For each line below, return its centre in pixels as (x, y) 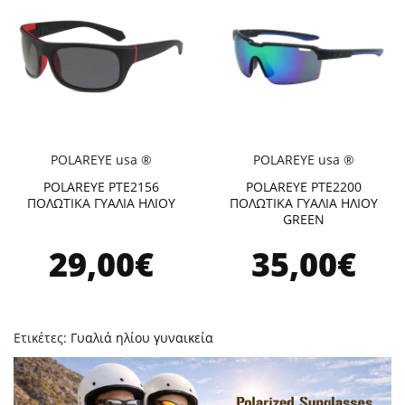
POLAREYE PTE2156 (101, 187)
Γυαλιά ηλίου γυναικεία (142, 338)
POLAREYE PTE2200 (304, 187)
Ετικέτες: (42, 338)
